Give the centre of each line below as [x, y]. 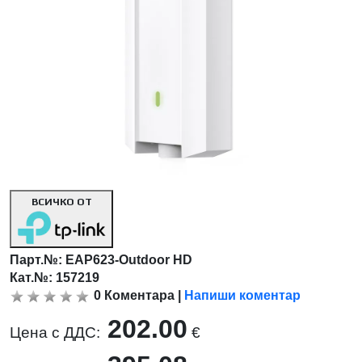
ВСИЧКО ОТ [61, 202]
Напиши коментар [243, 296]
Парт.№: [38, 260]
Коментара [140, 296]
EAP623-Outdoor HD [129, 260]
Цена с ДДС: [57, 333]
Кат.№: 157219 [55, 278]
